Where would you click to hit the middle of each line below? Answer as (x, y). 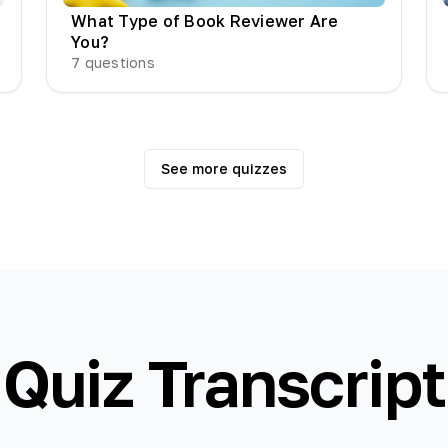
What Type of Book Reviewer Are (205, 20)
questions (117, 62)
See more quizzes (224, 168)
